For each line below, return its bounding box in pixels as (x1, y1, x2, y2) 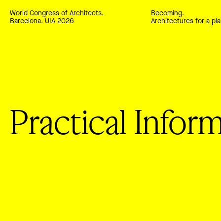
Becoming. (150, 10, 184, 17)
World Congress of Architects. (10, 10, 104, 17)
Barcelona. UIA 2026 (10, 18, 74, 25)
